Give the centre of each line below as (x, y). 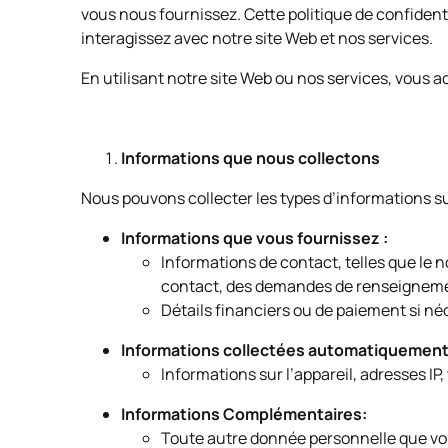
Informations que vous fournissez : (254, 238)
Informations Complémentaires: (243, 414)
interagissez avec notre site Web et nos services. (258, 38)
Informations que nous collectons (250, 158)
